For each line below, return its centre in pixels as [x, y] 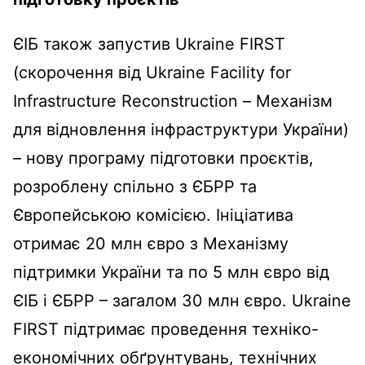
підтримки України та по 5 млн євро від [171, 272]
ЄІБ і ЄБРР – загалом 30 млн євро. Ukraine [182, 300]
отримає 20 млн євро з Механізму [151, 243]
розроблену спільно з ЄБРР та [135, 186]
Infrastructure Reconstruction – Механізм [173, 101]
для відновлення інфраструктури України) [181, 129]
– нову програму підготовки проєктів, [163, 158]
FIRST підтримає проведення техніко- [166, 329]
